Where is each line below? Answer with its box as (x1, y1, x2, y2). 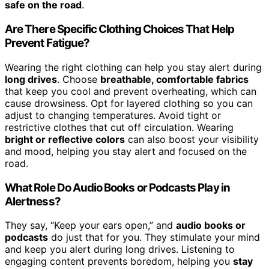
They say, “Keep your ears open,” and (5, 219, 176, 232)
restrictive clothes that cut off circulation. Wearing (5, 121, 234, 133)
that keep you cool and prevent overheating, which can (5, 85, 256, 97)
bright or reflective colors (5, 133, 125, 145)
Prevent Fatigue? (5, 36, 90, 50)
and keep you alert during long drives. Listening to (5, 243, 235, 256)
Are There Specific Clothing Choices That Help (5, 22, 234, 37)
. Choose (57, 73, 100, 85)
